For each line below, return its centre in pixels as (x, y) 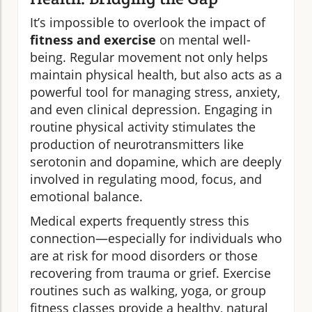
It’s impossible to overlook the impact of (148, 23)
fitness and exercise (93, 40)
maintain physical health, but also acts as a (156, 75)
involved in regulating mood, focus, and (146, 179)
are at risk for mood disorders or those (144, 256)
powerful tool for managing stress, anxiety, (155, 92)
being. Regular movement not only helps (149, 57)
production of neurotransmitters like (137, 145)
